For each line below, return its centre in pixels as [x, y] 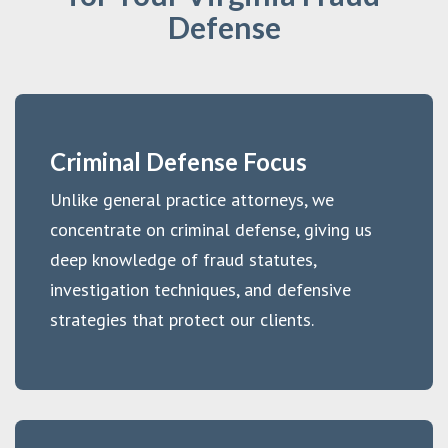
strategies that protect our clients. [182, 319]
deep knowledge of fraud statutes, [183, 259]
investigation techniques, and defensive [200, 289]
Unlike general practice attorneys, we [192, 199]
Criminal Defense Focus [178, 161]
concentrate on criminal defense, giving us [211, 229]
